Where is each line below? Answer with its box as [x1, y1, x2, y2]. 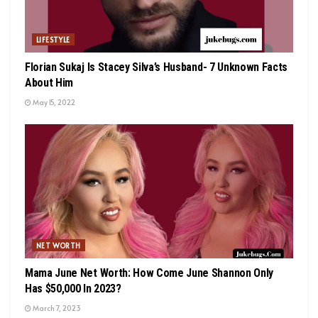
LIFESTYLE [36, 34, 70, 45]
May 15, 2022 [31, 97, 75, 107]
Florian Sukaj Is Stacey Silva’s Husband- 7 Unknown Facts [25, 60, 288, 74]
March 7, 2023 [31, 302, 81, 313]
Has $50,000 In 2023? [25, 281, 121, 295]
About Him [25, 75, 74, 89]
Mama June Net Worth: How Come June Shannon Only [25, 265, 273, 280]
